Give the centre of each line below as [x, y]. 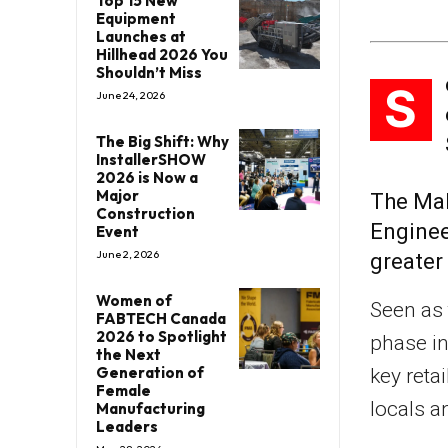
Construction [145, 213]
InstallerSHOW [151, 159]
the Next [128, 354]
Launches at [141, 36]
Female [123, 390]
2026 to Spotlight [161, 336]
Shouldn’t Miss [149, 72]
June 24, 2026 [130, 94]
